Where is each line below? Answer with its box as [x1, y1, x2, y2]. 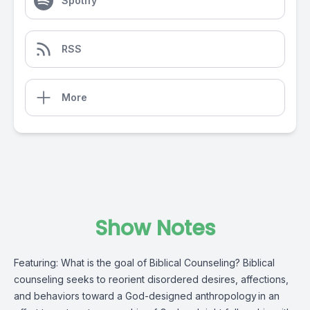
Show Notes [95, 214, 215, 243]
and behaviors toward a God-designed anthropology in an [14, 290, 280, 302]
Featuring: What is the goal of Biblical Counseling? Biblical [14, 257, 275, 268]
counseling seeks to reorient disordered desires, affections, [14, 273, 289, 285]
